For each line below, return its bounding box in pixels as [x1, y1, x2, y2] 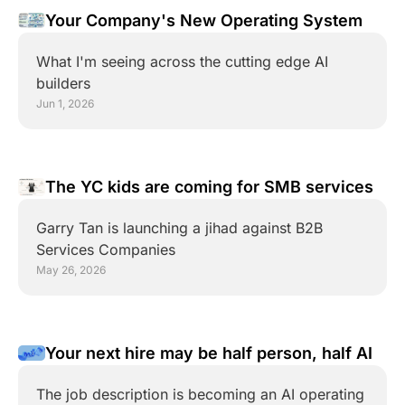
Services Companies [36, 240, 175, 259]
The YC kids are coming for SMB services [45, 177, 373, 196]
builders [36, 74, 90, 92]
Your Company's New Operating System [45, 11, 363, 30]
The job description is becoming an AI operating [36, 385, 364, 403]
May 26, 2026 [36, 263, 106, 277]
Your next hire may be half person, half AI [45, 344, 372, 363]
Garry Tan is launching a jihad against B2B [36, 219, 323, 237]
